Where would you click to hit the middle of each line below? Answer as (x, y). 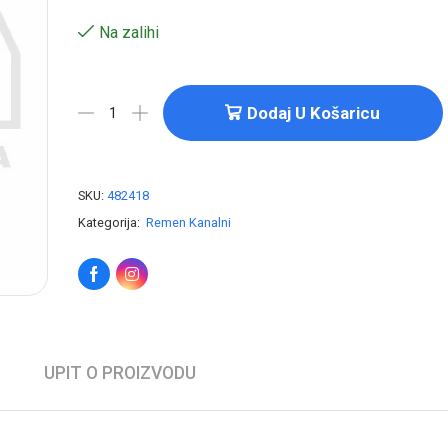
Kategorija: (110, 222)
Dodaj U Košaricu (314, 112)
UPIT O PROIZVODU (120, 372)
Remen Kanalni (188, 222)
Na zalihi (128, 32)
